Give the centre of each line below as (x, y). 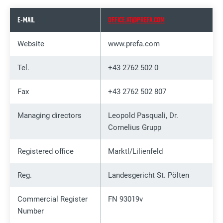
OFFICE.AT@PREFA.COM (137, 20)
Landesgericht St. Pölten (149, 175)
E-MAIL (26, 20)
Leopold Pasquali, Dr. (143, 115)
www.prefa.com (134, 44)
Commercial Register (53, 199)
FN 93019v (126, 199)
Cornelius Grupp (135, 127)
